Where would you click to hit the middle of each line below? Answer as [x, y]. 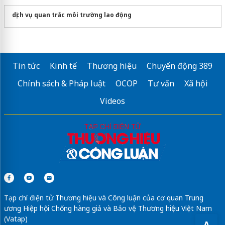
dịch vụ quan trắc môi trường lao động [72, 15]
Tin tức [26, 66]
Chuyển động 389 [180, 66]
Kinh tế [63, 66]
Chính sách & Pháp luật [61, 84]
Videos [113, 101]
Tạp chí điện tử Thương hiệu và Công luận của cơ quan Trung [103, 198]
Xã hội [196, 84]
